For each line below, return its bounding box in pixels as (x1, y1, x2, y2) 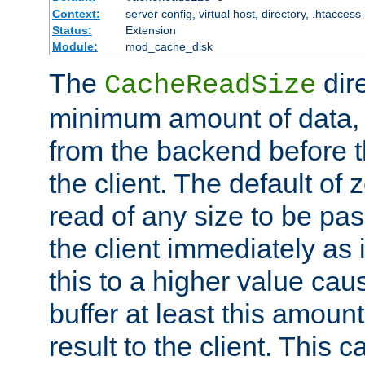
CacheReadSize (104, 70, 316, 102)
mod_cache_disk (125, 40, 213, 54)
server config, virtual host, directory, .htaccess (125, 7, 361, 21)
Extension (125, 24, 176, 37)
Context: (51, 7, 100, 21)
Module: (51, 40, 98, 54)
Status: (51, 24, 92, 37)
